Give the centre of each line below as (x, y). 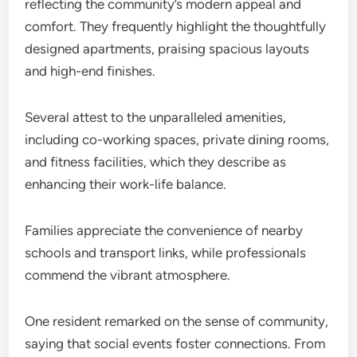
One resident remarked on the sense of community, (177, 321)
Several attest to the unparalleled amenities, (156, 117)
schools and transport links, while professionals (166, 253)
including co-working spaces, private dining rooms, (177, 139)
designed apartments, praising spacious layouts (167, 49)
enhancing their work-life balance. (126, 184)
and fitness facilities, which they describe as (156, 162)
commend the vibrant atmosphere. (128, 275)
